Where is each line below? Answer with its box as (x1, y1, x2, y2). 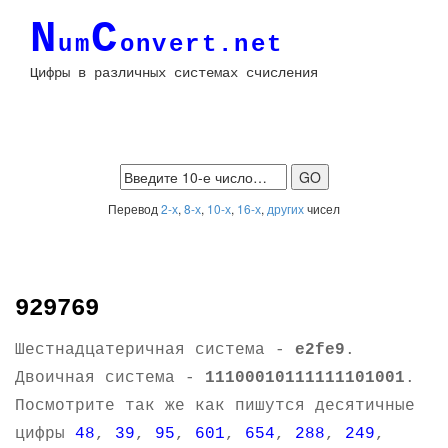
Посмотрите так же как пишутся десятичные (15, 397, 415, 415)
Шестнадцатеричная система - (15, 341, 295, 359)
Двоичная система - (15, 369, 205, 387)
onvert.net (119, 31, 284, 58)
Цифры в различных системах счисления (30, 65, 318, 81)
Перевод (108, 200, 161, 217)
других (267, 200, 304, 217)
